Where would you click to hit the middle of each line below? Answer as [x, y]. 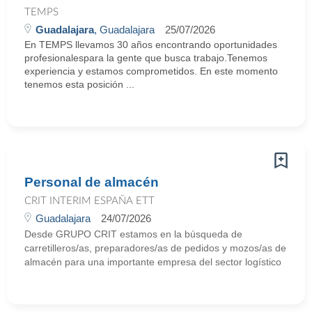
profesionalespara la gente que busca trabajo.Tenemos [146, 58]
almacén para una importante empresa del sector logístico [153, 262]
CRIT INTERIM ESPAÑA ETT [89, 201]
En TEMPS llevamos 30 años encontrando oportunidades [151, 45]
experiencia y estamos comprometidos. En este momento [151, 71]
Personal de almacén [92, 182]
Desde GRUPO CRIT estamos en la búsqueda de [133, 234]
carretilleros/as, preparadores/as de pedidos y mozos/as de [155, 248]
